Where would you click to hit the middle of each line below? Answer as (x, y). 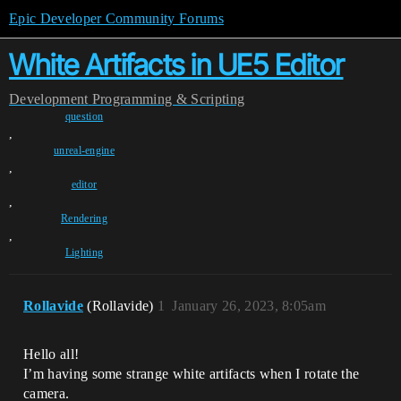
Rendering (84, 218)
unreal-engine (84, 150)
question (84, 116)
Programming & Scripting (168, 99)
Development (49, 99)
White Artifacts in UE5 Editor (176, 65)
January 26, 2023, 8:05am (249, 306)
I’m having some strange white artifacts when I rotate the (192, 374)
